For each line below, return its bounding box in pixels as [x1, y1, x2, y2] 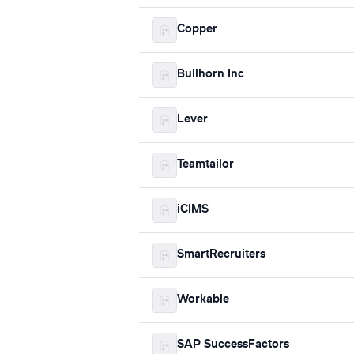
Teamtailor [177, 159, 234, 171]
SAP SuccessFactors [177, 339, 289, 351]
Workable [177, 294, 229, 306]
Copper [177, 24, 217, 36]
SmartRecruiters [177, 249, 265, 261]
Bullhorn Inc [177, 69, 244, 81]
